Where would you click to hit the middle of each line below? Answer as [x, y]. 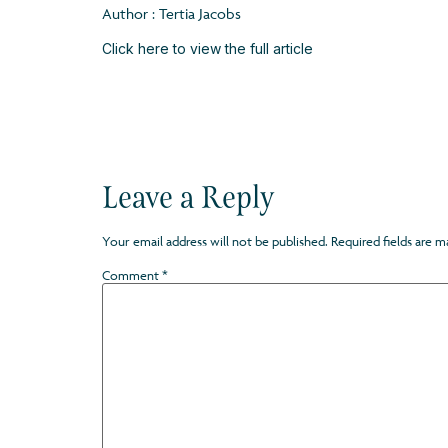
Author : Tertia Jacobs [171, 14]
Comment [132, 275]
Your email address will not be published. [215, 241]
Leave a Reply [188, 197]
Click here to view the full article [207, 48]
